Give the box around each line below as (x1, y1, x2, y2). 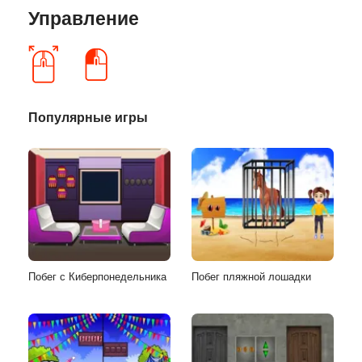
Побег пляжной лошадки (192, 270, 311, 283)
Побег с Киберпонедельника (28, 270, 166, 283)
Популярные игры (28, 110, 148, 124)
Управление (28, 8, 139, 29)
